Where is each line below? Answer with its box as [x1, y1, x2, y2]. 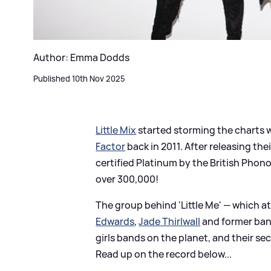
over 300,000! [96, 172, 159, 186]
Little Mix [96, 123, 137, 137]
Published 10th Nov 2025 [33, 73, 125, 84]
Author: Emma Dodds [33, 50, 129, 64]
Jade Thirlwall [139, 214, 201, 228]
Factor [96, 139, 126, 153]
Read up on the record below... [96, 247, 232, 261]
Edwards [96, 214, 135, 228]
